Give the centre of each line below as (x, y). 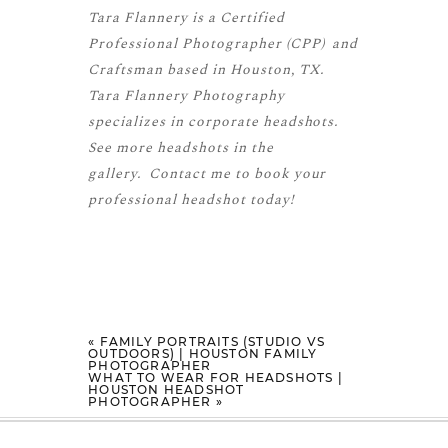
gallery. (118, 174)
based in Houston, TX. (245, 70)
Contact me (189, 174)
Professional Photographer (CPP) (206, 44)
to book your (278, 174)
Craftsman (125, 70)
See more (122, 148)
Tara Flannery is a (154, 18)
